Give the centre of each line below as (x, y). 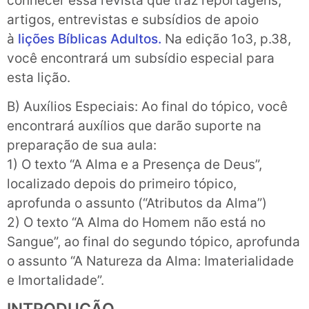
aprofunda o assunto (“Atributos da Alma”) (137, 203)
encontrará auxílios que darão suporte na (134, 126)
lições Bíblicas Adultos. (90, 39)
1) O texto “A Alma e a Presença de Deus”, (134, 164)
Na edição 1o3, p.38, (226, 39)
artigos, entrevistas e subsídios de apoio (133, 19)
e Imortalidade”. (56, 280)
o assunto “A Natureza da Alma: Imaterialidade (150, 261)
